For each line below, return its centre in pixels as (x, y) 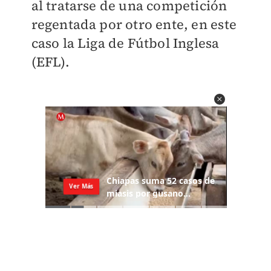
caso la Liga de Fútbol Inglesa (125, 43)
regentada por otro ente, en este (134, 24)
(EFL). (50, 62)
